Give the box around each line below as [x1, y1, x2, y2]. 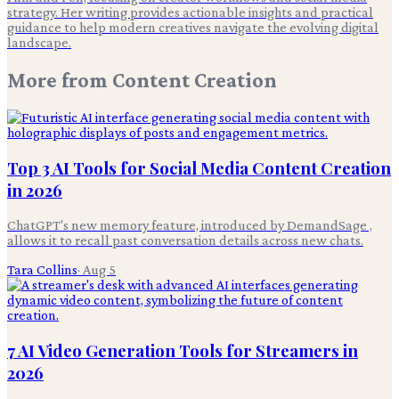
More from [7, 68, 112, 93]
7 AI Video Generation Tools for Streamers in [7, 339, 358, 362]
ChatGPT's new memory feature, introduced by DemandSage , [7, 217, 372, 233]
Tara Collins [7, 262, 77, 278]
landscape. [7, 35, 71, 51]
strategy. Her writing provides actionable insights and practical [7, 4, 373, 20]
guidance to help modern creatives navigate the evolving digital [7, 20, 379, 36]
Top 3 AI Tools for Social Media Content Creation [7, 156, 391, 179]
